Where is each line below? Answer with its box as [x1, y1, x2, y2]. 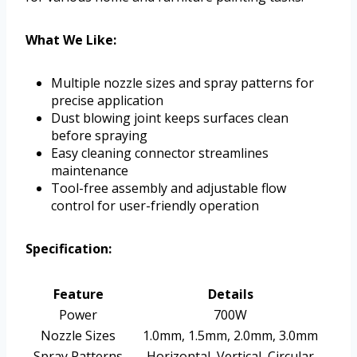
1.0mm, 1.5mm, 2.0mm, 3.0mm [143, 327, 318, 345]
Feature [53, 285, 104, 304]
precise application [51, 92, 163, 110]
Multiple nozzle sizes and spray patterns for [51, 74, 314, 92]
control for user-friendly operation [51, 197, 259, 215]
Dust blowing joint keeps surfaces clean [51, 109, 288, 127]
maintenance [51, 162, 128, 180]
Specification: [25, 240, 112, 258]
